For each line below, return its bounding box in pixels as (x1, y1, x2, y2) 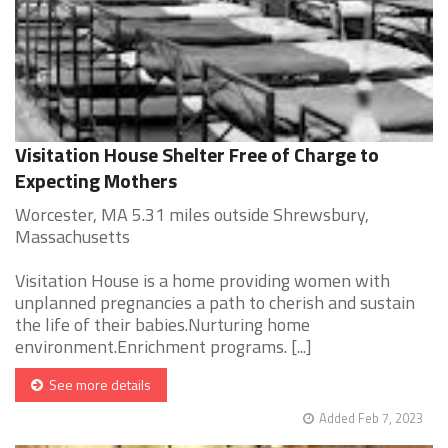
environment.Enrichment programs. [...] (15, 333, 312, 361)
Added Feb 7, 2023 (319, 408, 423, 429)
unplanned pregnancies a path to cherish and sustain (15, 289, 415, 317)
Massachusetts (15, 223, 130, 251)
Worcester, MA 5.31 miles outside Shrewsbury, (15, 201, 369, 229)
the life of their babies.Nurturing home (15, 311, 310, 339)
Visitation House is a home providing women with (15, 267, 390, 295)
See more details (43, 374, 151, 396)
